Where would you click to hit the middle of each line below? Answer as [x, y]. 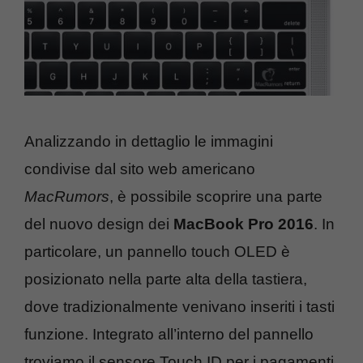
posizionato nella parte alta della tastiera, [166, 279]
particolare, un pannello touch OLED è [157, 251]
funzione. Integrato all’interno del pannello [169, 334]
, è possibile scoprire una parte [216, 196]
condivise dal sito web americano [140, 169]
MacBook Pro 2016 [243, 224]
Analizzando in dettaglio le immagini [149, 141]
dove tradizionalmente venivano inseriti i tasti [179, 306]
